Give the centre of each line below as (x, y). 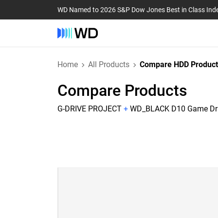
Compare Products (122, 91)
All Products (109, 64)
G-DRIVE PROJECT (90, 109)
